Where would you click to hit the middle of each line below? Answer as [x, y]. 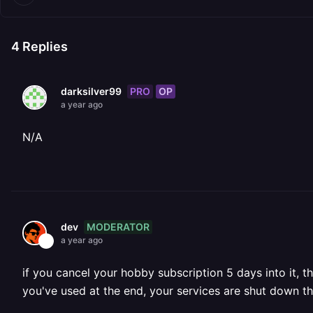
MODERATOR [118, 226]
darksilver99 [91, 91]
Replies [44, 46]
